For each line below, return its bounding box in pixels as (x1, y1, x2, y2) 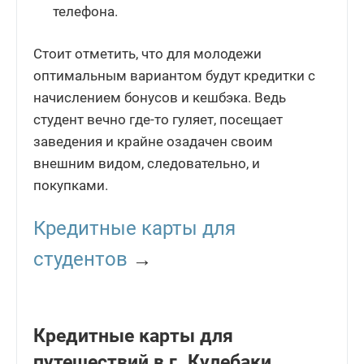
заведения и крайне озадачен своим (33, 133, 273, 150)
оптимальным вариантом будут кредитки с (33, 67, 315, 84)
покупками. (33, 177, 108, 194)
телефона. (53, 3, 119, 20)
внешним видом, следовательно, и (33, 155, 260, 172)
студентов (33, 248, 128, 271)
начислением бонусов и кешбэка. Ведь (33, 89, 286, 106)
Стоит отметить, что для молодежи (33, 45, 262, 63)
